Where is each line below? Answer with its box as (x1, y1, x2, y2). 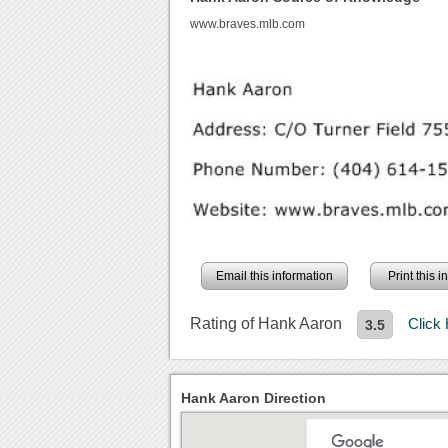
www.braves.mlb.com (190, 18, 306, 31)
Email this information (216, 269, 334, 284)
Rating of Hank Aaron (190, 315, 343, 333)
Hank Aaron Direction (181, 390, 327, 407)
